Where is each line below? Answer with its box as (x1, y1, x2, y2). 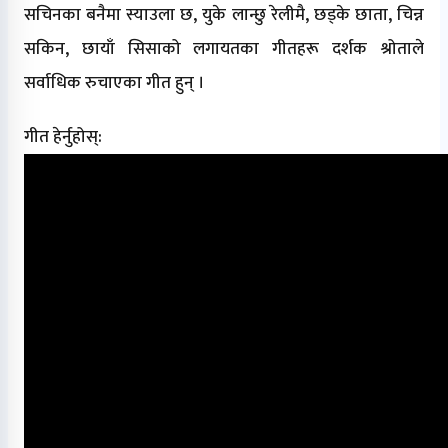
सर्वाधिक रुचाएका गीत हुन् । (24, 68, 205, 97)
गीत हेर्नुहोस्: (24, 122, 102, 151)
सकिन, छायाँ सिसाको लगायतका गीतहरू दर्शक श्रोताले (24, 34, 424, 63)
